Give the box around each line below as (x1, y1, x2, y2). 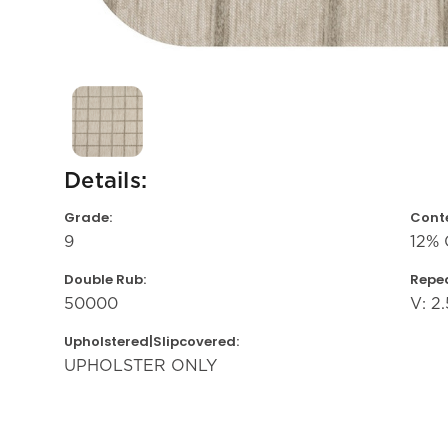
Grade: (64, 207, 112, 227)
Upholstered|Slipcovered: (64, 331, 239, 351)
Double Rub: (64, 269, 146, 289)
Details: (64, 169, 147, 192)
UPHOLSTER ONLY (64, 355, 217, 375)
